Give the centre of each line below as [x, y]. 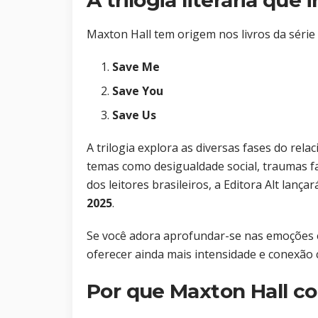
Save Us [134, 115]
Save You [138, 91]
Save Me [136, 67]
